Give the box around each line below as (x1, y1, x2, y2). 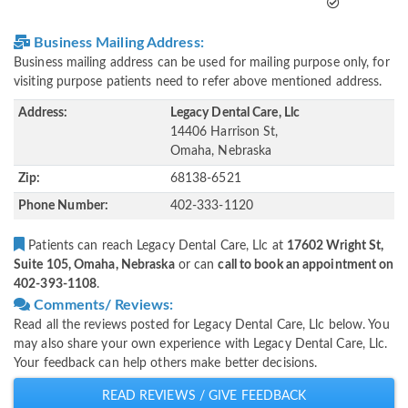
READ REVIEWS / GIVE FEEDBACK (101, 390, 307, 403)
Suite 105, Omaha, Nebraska (14, 259, 175, 272)
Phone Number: (17, 199, 109, 213)
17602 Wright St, (286, 240, 384, 253)
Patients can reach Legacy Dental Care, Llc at (25, 240, 287, 253)
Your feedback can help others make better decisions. (14, 357, 318, 371)
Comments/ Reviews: (30, 298, 174, 313)
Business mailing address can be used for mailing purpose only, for (14, 56, 390, 70)
